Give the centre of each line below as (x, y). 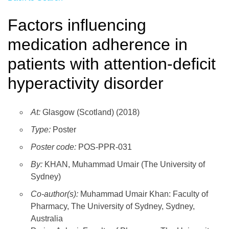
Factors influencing (77, 25)
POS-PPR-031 (104, 147)
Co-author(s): (55, 194)
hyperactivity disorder (86, 83)
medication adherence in (98, 44)
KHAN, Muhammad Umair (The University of (125, 165)
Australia (47, 219)
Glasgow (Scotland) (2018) (90, 112)
